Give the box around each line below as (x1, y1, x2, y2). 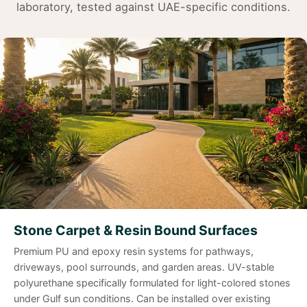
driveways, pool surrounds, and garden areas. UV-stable (14, 261, 274, 273)
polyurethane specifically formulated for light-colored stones (14, 277, 291, 289)
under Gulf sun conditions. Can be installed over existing (14, 293, 271, 305)
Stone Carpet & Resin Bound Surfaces (14, 222, 258, 239)
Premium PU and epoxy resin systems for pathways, (14, 245, 254, 258)
